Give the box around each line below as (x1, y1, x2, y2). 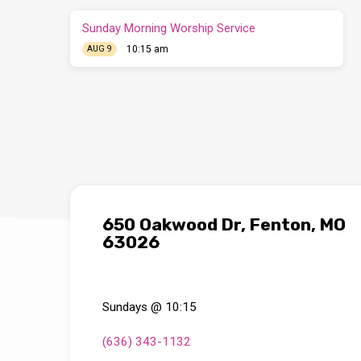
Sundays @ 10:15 (102, 299, 197, 314)
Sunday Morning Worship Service (82, 20, 256, 35)
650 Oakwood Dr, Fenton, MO (102, 214, 346, 234)
